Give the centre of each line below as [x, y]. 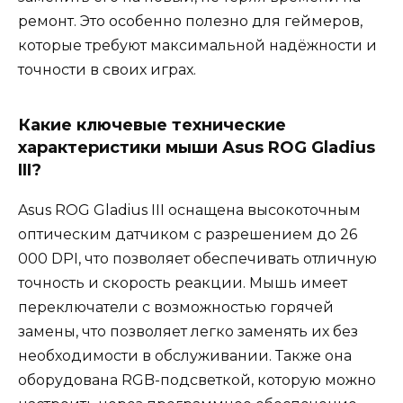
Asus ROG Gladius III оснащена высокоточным [189, 210]
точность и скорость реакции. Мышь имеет [183, 282]
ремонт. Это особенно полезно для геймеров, [190, 21]
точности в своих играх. [107, 69]
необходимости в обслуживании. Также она [185, 355]
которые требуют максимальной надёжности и [197, 45]
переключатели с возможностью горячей [176, 307]
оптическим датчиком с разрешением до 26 [188, 234]
